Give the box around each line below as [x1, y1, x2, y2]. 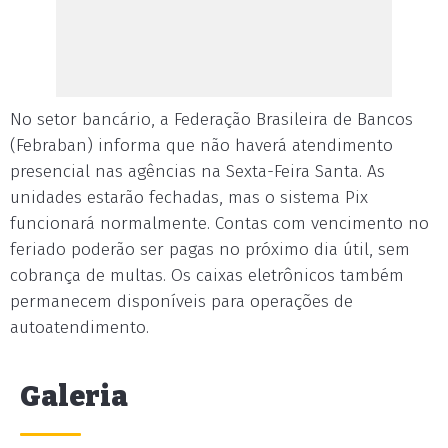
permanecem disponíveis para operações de [10, 291, 353, 312]
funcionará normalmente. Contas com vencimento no [10, 213, 429, 234]
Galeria [20, 380, 128, 413]
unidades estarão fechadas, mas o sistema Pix [10, 187, 368, 208]
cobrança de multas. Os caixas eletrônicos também [10, 265, 404, 286]
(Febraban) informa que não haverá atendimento [10, 135, 393, 156]
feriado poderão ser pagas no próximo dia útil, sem [10, 239, 410, 260]
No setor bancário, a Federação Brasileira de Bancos [10, 109, 413, 130]
